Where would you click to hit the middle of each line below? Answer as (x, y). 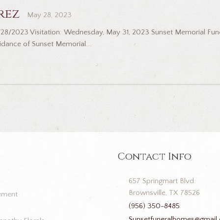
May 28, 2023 (49, 15)
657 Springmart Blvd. (162, 181)
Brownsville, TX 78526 (164, 192)
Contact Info (154, 156)
